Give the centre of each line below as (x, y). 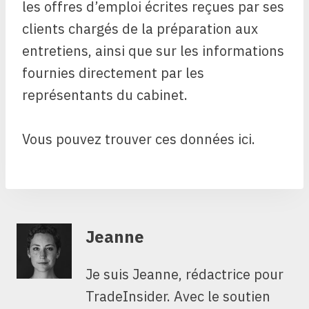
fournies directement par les (113, 73)
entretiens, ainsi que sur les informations (153, 51)
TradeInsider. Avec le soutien (178, 297)
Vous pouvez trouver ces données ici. (139, 139)
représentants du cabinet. (105, 95)
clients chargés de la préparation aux (140, 29)
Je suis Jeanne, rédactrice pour (185, 275)
